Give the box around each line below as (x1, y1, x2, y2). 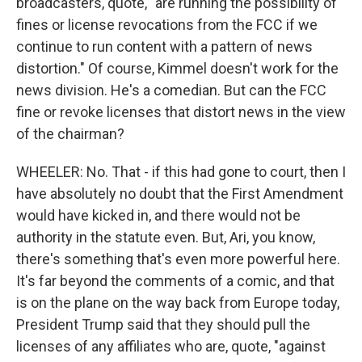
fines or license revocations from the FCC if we (16, 16, 318, 33)
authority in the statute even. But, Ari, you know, (16, 229, 315, 246)
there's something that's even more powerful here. (16, 250, 340, 267)
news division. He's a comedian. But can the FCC (16, 82, 326, 99)
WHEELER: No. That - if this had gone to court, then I (16, 163, 346, 180)
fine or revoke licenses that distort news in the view (16, 103, 346, 120)
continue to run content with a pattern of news (16, 38, 313, 55)
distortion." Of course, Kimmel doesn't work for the (16, 60, 339, 77)
